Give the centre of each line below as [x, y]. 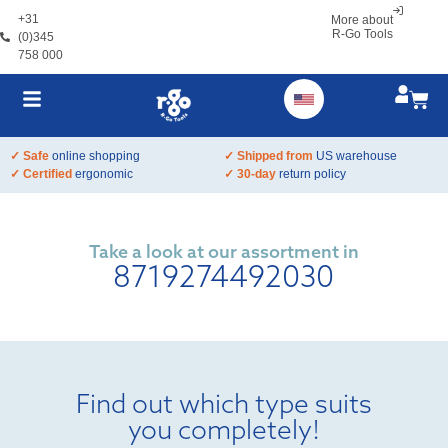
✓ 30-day [251, 174]
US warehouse [356, 156]
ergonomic [104, 174]
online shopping [96, 156]
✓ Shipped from [270, 156]
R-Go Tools [363, 34]
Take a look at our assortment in [223, 252]
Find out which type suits [223, 404]
